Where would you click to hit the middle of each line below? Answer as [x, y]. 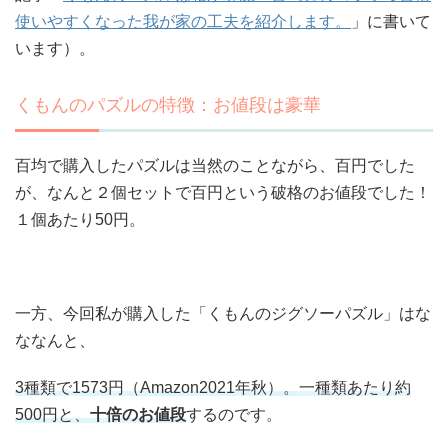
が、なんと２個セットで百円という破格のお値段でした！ [223, 192]
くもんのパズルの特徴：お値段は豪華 [168, 104]
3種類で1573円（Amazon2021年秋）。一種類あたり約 [213, 387]
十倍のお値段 [138, 414]
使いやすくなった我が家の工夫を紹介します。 [183, 21]
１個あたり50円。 [80, 219]
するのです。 [234, 414]
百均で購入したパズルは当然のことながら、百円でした [215, 165]
